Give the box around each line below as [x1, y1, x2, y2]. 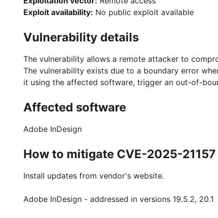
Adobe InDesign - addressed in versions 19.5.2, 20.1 [23, 194, 214, 204]
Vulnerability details [23, 30, 139, 44]
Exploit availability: [23, 7, 93, 17]
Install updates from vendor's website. [23, 171, 164, 181]
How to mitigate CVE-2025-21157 [23, 147, 216, 161]
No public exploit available [93, 7, 194, 17]
